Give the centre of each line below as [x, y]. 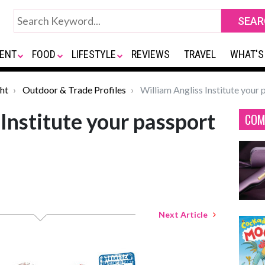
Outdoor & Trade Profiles [74, 90]
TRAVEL [200, 54]
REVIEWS [151, 54]
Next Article [186, 214]
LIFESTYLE [93, 54]
